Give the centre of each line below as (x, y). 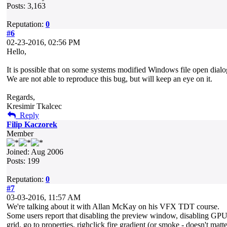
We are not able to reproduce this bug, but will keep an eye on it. (109, 79)
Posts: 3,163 (26, 6)
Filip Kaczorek (32, 124)
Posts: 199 (23, 161)
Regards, (21, 97)
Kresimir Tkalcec (34, 106)
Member (20, 134)
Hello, (16, 51)
